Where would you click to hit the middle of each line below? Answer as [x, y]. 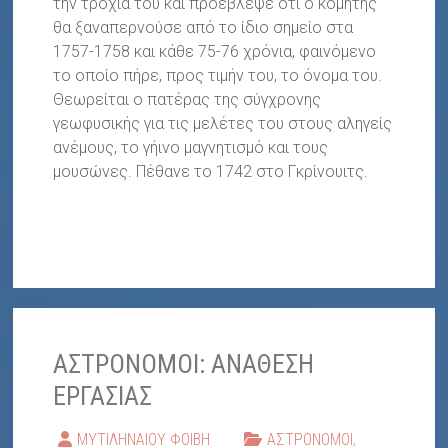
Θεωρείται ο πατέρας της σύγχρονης [187, 100]
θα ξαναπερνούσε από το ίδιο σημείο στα [203, 28]
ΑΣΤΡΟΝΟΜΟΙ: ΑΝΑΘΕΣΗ [184, 364]
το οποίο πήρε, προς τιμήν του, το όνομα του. [218, 76]
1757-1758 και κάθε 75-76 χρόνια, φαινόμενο [215, 52]
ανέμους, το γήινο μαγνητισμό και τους [191, 148]
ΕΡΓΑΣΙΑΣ [103, 396]
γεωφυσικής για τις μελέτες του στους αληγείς [223, 124]
